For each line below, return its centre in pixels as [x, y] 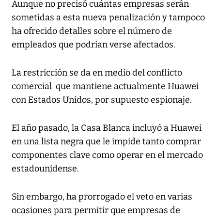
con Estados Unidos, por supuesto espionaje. [102, 100]
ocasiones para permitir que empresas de [96, 210]
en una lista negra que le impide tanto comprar [106, 142]
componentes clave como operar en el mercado [107, 155]
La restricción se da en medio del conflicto [97, 73]
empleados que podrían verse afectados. [93, 45]
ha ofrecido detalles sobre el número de [92, 31]
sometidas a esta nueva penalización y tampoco [108, 18]
